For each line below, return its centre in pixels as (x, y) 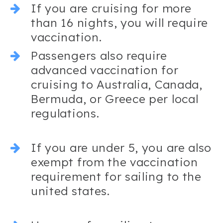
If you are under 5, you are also (121, 147)
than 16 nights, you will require (120, 22)
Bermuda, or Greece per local (115, 99)
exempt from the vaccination (114, 162)
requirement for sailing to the (116, 176)
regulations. (65, 113)
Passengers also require (99, 55)
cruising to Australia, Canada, (117, 84)
